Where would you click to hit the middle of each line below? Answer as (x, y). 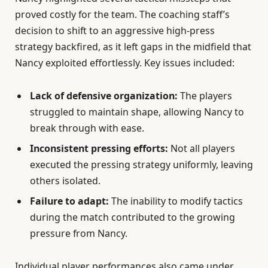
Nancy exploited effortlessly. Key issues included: (125, 63)
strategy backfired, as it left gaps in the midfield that (133, 46)
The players (205, 95)
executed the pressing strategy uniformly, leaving (141, 164)
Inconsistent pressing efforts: (99, 148)
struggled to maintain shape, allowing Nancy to (137, 112)
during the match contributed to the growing (133, 217)
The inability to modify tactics (176, 201)
